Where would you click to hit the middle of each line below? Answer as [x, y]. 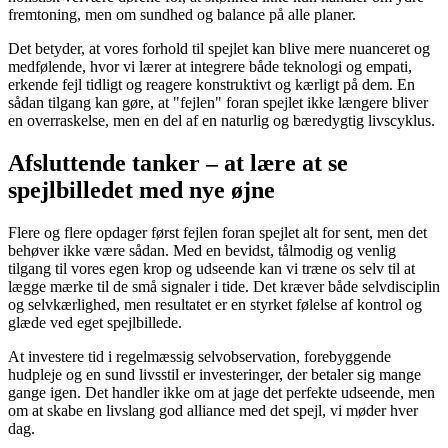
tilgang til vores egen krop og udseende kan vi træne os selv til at [211, 268]
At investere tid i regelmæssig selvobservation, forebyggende [199, 356]
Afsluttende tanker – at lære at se [178, 163]
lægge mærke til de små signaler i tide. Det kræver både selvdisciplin [224, 286]
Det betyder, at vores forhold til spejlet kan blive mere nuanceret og [219, 49]
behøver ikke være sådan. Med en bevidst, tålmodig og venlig [202, 250]
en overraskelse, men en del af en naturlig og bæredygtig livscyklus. [221, 121]
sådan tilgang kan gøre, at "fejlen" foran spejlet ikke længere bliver [218, 103]
